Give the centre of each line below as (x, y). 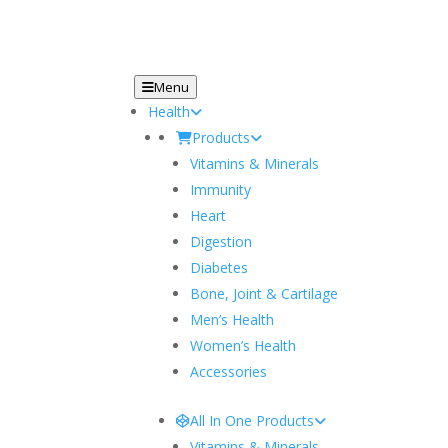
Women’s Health (243, 345)
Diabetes (219, 267)
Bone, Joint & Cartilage (264, 293)
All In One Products (252, 420)
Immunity (221, 189)
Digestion (221, 241)
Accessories (229, 371)
